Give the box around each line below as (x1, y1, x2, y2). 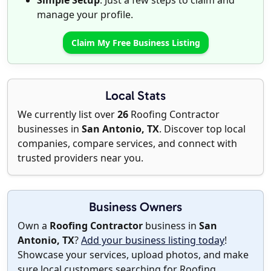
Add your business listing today (81, 233, 224, 247)
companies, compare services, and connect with (18, 137, 237, 151)
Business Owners (89, 199, 182, 215)
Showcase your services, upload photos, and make (18, 248, 249, 262)
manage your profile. (37, 8, 133, 22)
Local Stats (105, 88, 166, 103)
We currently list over (18, 108, 117, 122)
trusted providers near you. (18, 151, 143, 165)
